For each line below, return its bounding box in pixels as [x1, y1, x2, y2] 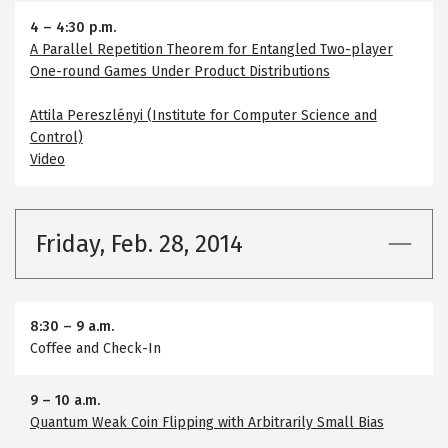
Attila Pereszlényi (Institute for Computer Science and [29, 106, 377, 124]
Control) [29, 128, 83, 146]
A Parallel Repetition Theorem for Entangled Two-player [29, 40, 393, 58]
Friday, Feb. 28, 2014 [36, 229, 243, 258]
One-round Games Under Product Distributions [29, 62, 330, 80]
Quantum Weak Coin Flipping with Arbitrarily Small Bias [29, 413, 384, 431]
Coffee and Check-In [29, 340, 161, 358]
